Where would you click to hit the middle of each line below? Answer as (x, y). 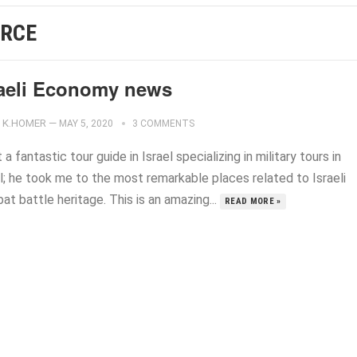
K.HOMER (24, 123)
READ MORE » (253, 201)
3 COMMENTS (163, 124)
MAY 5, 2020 (86, 124)
